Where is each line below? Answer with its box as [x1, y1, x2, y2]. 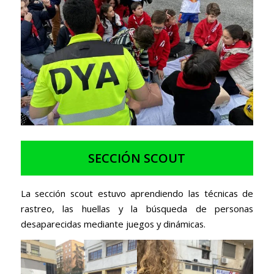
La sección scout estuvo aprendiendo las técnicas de [20, 187, 254, 199]
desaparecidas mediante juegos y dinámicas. [20, 217, 206, 230]
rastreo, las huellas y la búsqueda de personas [20, 202, 254, 215]
